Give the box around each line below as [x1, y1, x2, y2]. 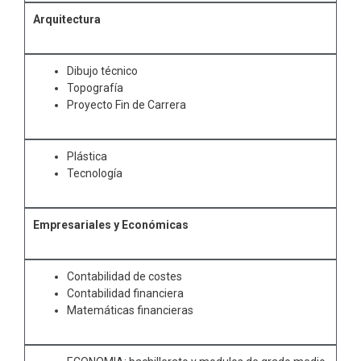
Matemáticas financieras [67, 304, 193, 317]
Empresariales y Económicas [33, 218, 189, 231]
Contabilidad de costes [67, 270, 182, 283]
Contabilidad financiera [67, 287, 184, 300]
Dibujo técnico [67, 64, 138, 77]
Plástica [67, 150, 107, 163]
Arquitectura [33, 13, 101, 26]
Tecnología [67, 167, 122, 180]
